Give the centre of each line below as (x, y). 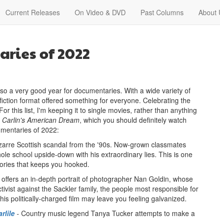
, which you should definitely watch (133, 120)
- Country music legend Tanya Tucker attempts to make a (105, 213)
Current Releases (33, 12)
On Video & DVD (100, 12)
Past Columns (162, 12)
